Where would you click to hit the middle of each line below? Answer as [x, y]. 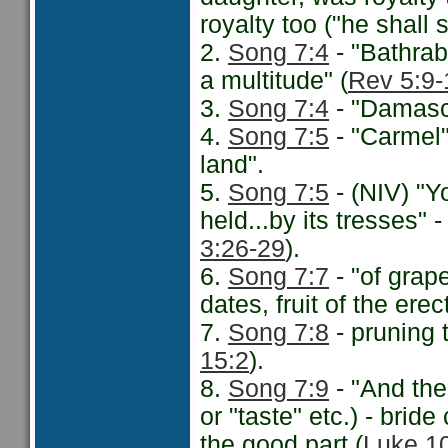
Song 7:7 [278, 276]
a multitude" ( [274, 80]
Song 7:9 [278, 388]
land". [232, 164]
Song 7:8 [278, 332]
